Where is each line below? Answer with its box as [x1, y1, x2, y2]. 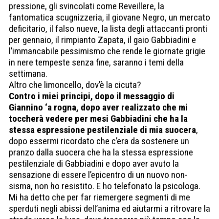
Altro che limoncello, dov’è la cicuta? [9, 79, 141, 91]
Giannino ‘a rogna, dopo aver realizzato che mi [9, 102, 188, 113]
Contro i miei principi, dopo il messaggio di [9, 90, 175, 102]
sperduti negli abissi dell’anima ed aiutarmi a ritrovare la [9, 203, 210, 215]
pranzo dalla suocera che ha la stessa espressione [9, 147, 193, 158]
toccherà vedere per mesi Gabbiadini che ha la [9, 113, 188, 125]
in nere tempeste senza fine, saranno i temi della [9, 57, 184, 68]
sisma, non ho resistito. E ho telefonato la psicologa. [9, 180, 200, 192]
